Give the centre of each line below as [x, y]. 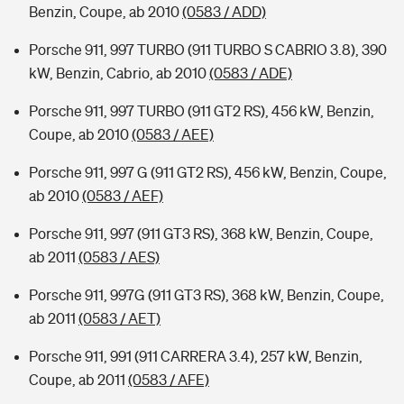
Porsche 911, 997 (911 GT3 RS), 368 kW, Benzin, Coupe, [201, 234]
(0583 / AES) [119, 257]
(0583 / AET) [119, 318]
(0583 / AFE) [169, 380]
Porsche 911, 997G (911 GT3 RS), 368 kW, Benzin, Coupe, [207, 295]
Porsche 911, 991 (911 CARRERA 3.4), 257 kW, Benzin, [196, 356]
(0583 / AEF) [123, 196]
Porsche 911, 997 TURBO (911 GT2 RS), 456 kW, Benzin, [202, 111]
